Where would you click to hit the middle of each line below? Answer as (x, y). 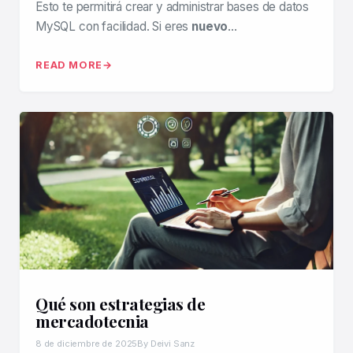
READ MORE (69, 65)
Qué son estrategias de (120, 303)
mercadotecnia (92, 321)
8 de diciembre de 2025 (87, 344)
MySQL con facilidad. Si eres (114, 26)
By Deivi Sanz (166, 344)
